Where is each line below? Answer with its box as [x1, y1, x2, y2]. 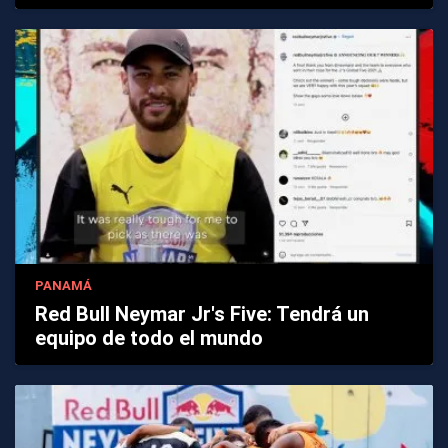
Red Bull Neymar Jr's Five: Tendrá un [35, 302, 369, 327]
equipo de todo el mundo [35, 326, 263, 351]
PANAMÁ [35, 278, 92, 294]
